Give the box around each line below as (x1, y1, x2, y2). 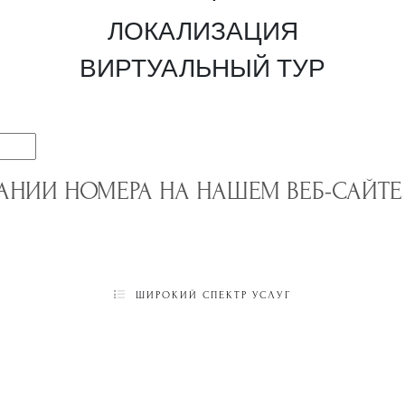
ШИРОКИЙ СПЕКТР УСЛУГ (130, 289, 291, 301)
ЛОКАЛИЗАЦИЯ (107, 14, 298, 47)
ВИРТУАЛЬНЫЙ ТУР (80, 51, 325, 84)
